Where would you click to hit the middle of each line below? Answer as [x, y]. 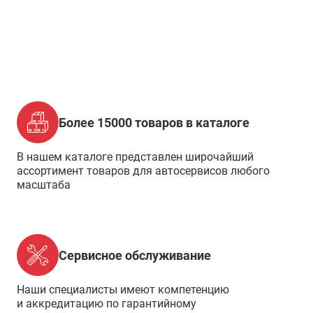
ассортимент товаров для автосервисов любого [143, 171]
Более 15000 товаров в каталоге [154, 122]
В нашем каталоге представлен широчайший [135, 157]
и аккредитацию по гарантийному [107, 304]
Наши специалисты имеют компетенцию [123, 290]
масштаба [44, 185]
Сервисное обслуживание [135, 255]
